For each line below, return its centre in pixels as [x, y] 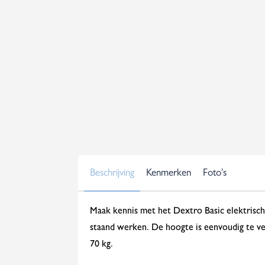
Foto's [215, 174]
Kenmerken [169, 174]
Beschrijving [112, 174]
